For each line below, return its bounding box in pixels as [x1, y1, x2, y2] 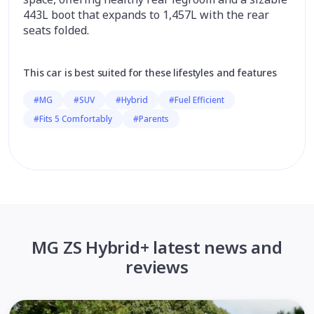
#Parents [133, 113, 169, 125]
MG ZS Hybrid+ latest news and [32, 235, 282, 259]
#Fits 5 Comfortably [34, 113, 112, 125]
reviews [125, 255, 189, 278]
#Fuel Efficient [169, 94, 224, 106]
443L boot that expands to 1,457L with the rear [23, 7, 269, 22]
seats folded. [23, 22, 89, 38]
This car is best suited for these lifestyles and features [23, 66, 278, 79]
